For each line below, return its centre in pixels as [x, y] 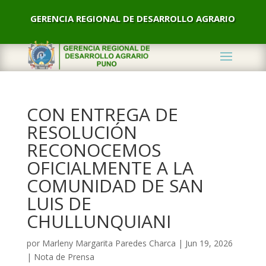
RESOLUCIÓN [82, 132]
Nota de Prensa [64, 257]
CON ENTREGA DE [102, 114]
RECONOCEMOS [94, 150]
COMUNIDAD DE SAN [115, 186]
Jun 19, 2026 [209, 243]
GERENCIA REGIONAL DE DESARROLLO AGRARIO [133, 18]
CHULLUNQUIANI [99, 221]
